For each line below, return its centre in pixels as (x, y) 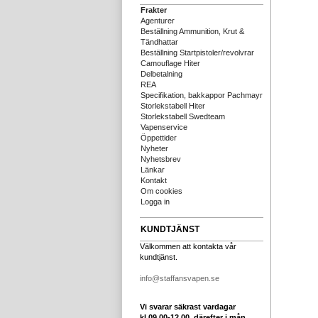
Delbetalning (161, 74)
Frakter (154, 10)
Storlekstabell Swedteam (183, 116)
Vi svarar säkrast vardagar (188, 307)
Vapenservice (164, 127)
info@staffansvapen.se (180, 278)
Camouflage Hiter (170, 63)
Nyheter (154, 148)
